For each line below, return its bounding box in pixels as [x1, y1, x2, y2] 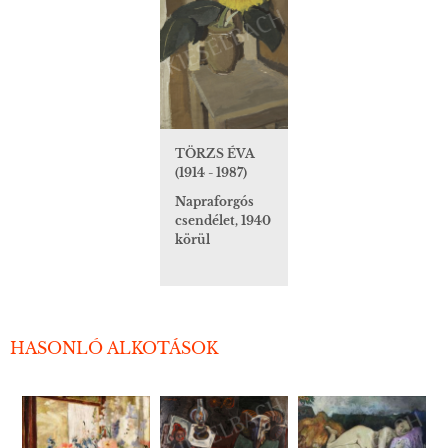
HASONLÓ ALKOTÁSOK [10, 337, 218, 358]
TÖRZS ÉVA [175, 146, 255, 162]
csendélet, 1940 [175, 213, 271, 229]
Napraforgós [175, 194, 254, 210]
